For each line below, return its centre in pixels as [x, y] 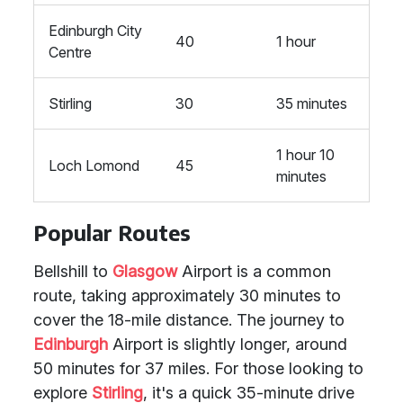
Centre [70, 52]
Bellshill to [73, 271]
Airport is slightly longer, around [228, 344]
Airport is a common [254, 271]
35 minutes [312, 103]
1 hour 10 [305, 155]
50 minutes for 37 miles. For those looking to [198, 368]
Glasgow [145, 271]
